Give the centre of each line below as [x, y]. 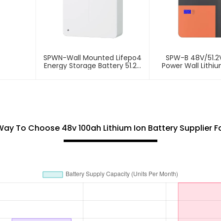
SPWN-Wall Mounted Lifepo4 [93, 57]
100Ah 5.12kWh [93, 73]
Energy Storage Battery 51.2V [93, 65]
